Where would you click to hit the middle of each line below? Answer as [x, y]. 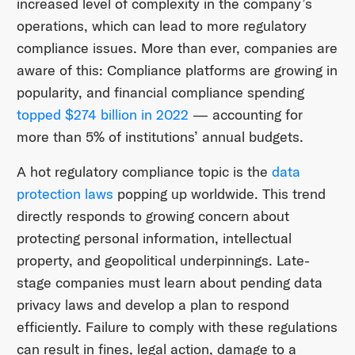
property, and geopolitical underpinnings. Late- [163, 261]
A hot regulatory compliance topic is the [144, 172]
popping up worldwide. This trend [219, 194]
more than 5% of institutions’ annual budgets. [160, 137]
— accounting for [245, 115]
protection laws [65, 194]
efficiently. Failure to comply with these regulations [177, 327]
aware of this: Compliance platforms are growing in [177, 71]
